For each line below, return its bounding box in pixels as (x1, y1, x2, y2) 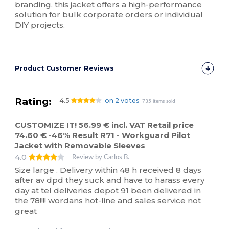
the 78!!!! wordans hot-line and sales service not (15, 195, 201, 205)
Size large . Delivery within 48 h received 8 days (15, 165, 202, 175)
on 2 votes (104, 97, 140, 105)
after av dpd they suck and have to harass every (15, 175, 205, 185)
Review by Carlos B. (72, 154, 130, 161)
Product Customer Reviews (15, 64, 114, 73)
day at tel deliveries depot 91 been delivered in (15, 185, 201, 195)
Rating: (15, 96, 52, 108)
